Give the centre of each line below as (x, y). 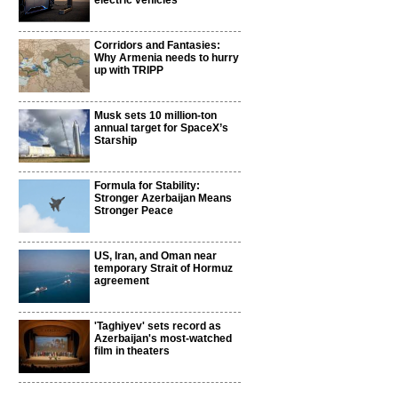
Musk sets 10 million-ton (155, 115)
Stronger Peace (134, 211)
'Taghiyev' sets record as (158, 326)
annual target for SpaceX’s (161, 128)
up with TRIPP (129, 70)
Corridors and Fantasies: (157, 45)
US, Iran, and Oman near (155, 256)
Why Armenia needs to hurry (167, 58)
